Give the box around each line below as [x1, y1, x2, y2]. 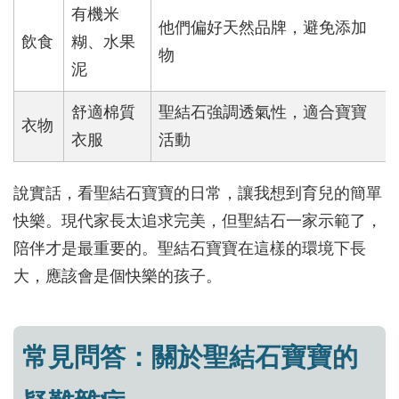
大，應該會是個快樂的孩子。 [13, 267, 222, 286]
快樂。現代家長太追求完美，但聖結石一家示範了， [13, 212, 382, 231]
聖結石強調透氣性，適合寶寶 [159, 103, 367, 122]
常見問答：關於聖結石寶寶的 [22, 343, 358, 372]
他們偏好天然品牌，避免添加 [159, 19, 367, 37]
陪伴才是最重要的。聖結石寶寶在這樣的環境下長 [13, 240, 366, 258]
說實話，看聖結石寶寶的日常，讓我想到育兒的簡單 [13, 184, 382, 203]
